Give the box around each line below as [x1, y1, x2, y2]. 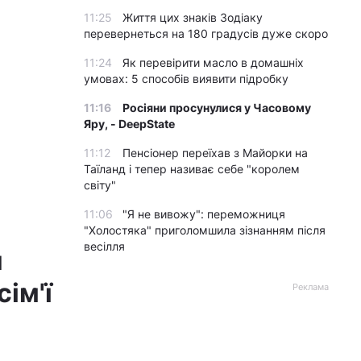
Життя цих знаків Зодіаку [122, 10, 263, 24]
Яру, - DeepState [84, 117, 175, 131]
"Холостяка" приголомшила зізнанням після [84, 223, 326, 237]
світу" [84, 178, 116, 192]
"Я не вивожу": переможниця [122, 207, 285, 221]
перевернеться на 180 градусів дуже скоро [84, 27, 328, 40]
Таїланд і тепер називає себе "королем [84, 162, 300, 176]
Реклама [293, 281, 329, 293]
